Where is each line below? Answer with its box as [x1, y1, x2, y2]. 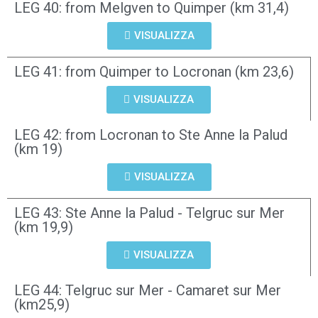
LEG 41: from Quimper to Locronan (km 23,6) [14, 63, 294, 80]
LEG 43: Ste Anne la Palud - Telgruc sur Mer [14, 204, 285, 221]
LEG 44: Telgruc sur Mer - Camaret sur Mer [14, 282, 281, 299]
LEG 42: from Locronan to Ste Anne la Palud [14, 126, 287, 143]
